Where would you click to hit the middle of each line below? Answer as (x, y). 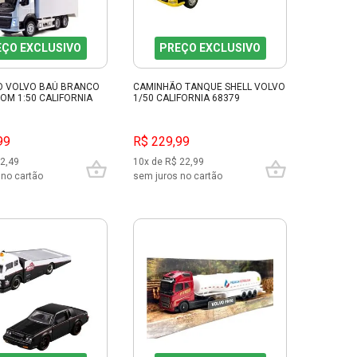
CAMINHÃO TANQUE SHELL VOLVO (209, 87)
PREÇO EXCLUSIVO (210, 48)
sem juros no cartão (178, 177)
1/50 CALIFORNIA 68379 (186, 98)
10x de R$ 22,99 (169, 162)
